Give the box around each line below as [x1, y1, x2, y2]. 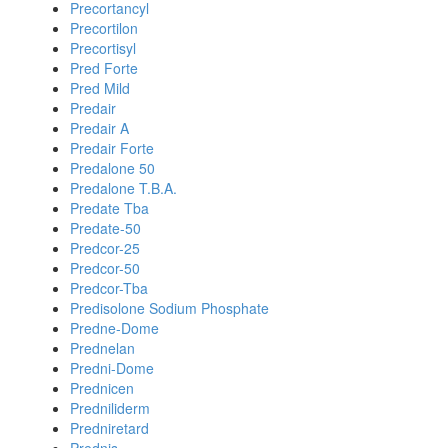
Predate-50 [70, 218, 141, 238]
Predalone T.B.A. [70, 178, 177, 198]
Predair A [70, 118, 129, 138]
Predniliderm [70, 398, 150, 418]
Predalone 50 [70, 158, 155, 178]
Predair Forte [70, 138, 154, 158]
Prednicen [70, 378, 134, 398]
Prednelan [70, 338, 135, 358]
